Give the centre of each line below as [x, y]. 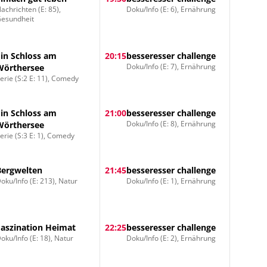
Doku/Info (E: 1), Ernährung [171, 181]
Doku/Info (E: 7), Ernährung [171, 66]
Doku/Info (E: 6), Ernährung [171, 9]
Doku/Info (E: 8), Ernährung [171, 124]
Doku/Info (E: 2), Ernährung [171, 238]
